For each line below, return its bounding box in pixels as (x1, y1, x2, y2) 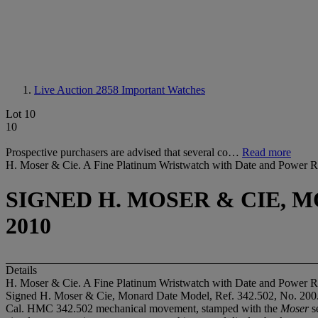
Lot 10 (6, 108, 35, 120)
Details (6, 263, 37, 276)
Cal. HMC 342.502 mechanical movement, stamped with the (6, 302, 280, 314)
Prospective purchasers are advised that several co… (6, 146, 242, 158)
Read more (242, 146, 291, 158)
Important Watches (121, 84, 205, 96)
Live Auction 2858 (34, 84, 121, 96)
